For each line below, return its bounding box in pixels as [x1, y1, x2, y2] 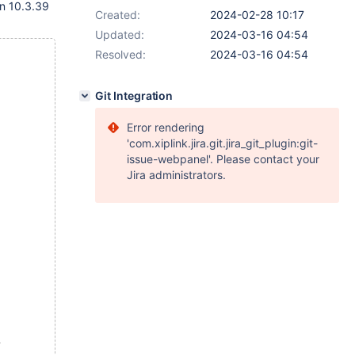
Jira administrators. [127, 168, 226, 181]
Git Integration [95, 89, 174, 102]
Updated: [95, 28, 144, 41]
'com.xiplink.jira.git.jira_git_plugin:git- [127, 136, 318, 150]
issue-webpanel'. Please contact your [127, 152, 319, 166]
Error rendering [127, 120, 204, 134]
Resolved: [95, 48, 146, 61]
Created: [95, 8, 140, 21]
